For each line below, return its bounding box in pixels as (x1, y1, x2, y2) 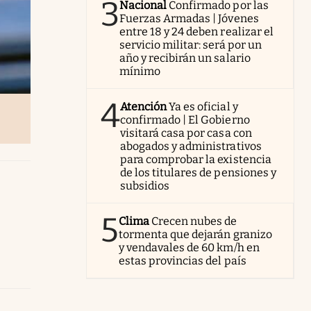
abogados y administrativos (120, 140, 262, 153)
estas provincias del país (119, 254, 246, 267)
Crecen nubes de (151, 215, 237, 228)
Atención (120, 100, 167, 113)
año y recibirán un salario (119, 51, 251, 65)
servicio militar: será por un (119, 38, 262, 51)
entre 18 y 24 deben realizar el (119, 25, 274, 38)
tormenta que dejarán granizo (119, 228, 272, 241)
